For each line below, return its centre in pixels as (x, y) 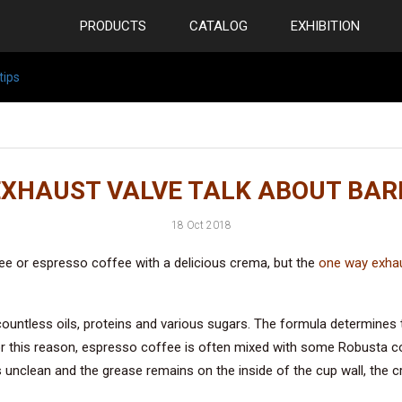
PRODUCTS (113, 26)
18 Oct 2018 (201, 225)
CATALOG (218, 26)
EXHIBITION (325, 26)
